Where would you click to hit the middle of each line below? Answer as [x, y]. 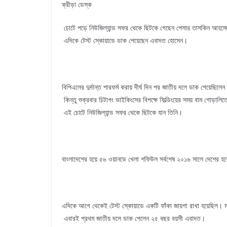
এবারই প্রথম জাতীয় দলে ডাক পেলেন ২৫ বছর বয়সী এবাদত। [135, 218]
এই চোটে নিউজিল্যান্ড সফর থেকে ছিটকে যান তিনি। [123, 112]
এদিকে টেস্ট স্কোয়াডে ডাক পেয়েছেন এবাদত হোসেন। [126, 41]
